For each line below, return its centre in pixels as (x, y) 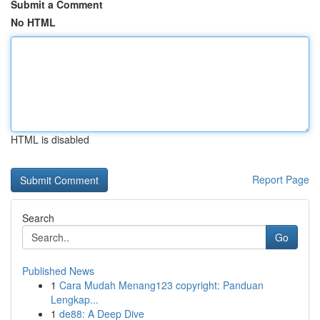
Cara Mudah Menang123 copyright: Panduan (161, 285)
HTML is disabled (50, 139)
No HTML (33, 22)
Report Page (281, 179)
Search (38, 218)
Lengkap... (75, 299)
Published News (58, 271)
